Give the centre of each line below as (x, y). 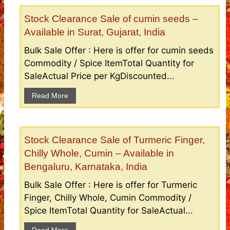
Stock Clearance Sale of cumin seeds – (111, 18)
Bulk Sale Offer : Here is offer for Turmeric (111, 185)
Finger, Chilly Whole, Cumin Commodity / (108, 197)
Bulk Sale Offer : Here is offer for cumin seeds (119, 50)
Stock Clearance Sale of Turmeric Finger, (114, 140)
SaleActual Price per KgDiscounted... (99, 76)
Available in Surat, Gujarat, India (95, 32)
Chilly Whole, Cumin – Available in (99, 153)
